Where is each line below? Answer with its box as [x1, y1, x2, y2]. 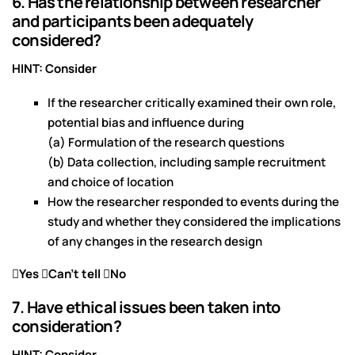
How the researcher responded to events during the [48, 193, 339, 211]
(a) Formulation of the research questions [48, 134, 284, 151]
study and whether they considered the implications [48, 213, 341, 231]
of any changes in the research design [48, 233, 262, 250]
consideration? [12, 315, 121, 338]
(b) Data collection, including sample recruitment [48, 154, 326, 171]
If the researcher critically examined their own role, [48, 94, 336, 112]
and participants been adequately [12, 10, 254, 32]
